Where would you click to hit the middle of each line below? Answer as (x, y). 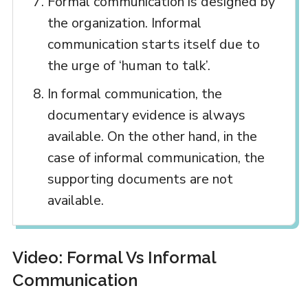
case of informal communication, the (156, 158)
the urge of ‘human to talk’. (129, 66)
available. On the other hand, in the (152, 137)
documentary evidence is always (146, 115)
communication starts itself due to (153, 45)
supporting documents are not (140, 179)
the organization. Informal (124, 23)
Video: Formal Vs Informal (114, 258)
